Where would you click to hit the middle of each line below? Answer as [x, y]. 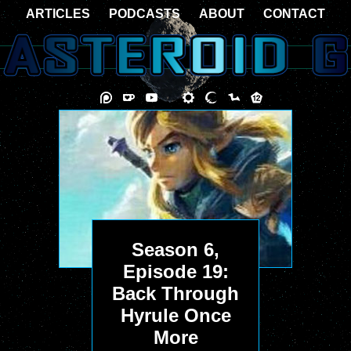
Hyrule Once [175, 315]
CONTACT [294, 14]
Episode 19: [175, 271]
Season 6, [175, 250]
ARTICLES [58, 14]
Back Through [175, 293]
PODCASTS [145, 14]
